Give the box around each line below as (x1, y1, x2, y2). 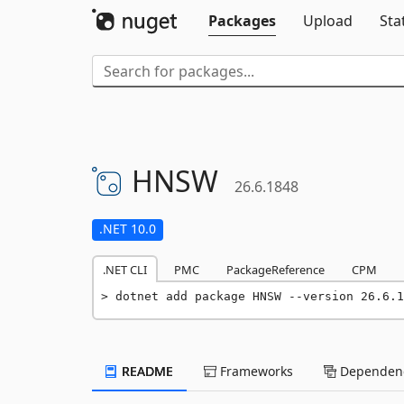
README (118, 363, 173, 380)
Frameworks (216, 363, 293, 380)
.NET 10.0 (99, 220, 156, 237)
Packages (208, 11, 276, 31)
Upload (303, 11, 353, 31)
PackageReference (226, 262, 325, 278)
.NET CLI (103, 262, 147, 278)
